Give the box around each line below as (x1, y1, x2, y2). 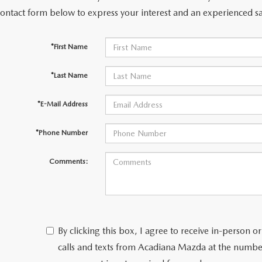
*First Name (50, 43, 88, 51)
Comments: (49, 157, 88, 166)
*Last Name (50, 71, 88, 80)
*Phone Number (35, 129, 88, 137)
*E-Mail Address (37, 100, 88, 108)
